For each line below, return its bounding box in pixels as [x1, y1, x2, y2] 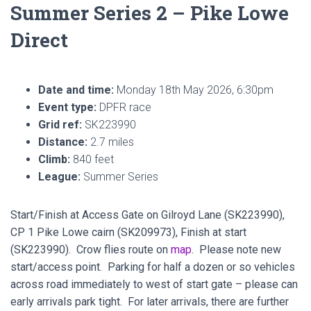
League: [38, 170, 81, 183]
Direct [10, 27, 68, 53]
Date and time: [38, 83, 114, 96]
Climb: [38, 153, 70, 166]
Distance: [38, 135, 87, 149]
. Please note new [192, 243, 281, 256]
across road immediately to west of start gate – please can [10, 278, 298, 291]
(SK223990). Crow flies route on [10, 243, 168, 256]
